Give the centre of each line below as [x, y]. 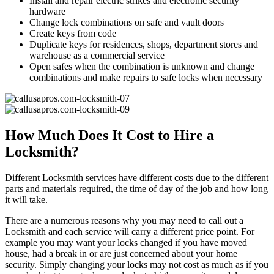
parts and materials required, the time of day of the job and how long [136, 189]
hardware [47, 12]
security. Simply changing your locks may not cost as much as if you [137, 265]
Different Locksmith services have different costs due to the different [137, 178]
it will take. [26, 200]
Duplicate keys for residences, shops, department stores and [144, 45]
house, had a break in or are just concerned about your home [121, 254]
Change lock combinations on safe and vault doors [127, 23]
